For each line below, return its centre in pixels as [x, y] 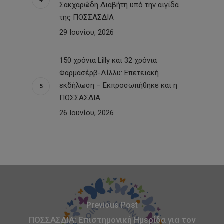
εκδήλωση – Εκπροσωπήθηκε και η [118, 86]
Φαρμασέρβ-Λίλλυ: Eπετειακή [109, 73]
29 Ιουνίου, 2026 [87, 33]
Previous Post [112, 205]
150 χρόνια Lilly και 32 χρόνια [108, 61]
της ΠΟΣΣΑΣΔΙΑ [87, 18]
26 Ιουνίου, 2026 [87, 113]
